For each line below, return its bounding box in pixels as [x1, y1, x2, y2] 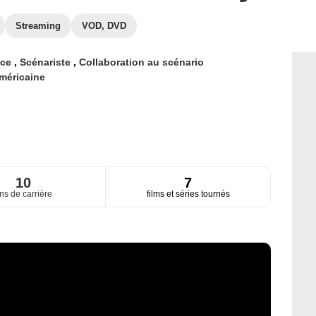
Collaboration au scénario [78, 56, 204, 68]
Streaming [16, 20, 61, 31]
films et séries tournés [146, 189, 230, 200]
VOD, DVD [82, 20, 126, 31]
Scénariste [19, 56, 73, 68]
